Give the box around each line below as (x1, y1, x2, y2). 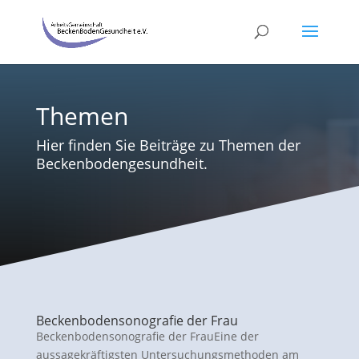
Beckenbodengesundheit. (35, 154, 208, 174)
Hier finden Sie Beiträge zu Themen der (35, 135, 301, 155)
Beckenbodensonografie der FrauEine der (35, 329, 259, 345)
